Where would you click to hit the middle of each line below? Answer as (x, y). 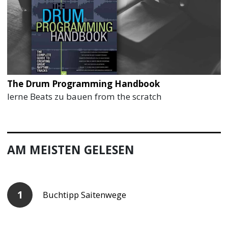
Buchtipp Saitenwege (85, 195)
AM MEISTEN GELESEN (71, 150)
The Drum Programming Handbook (84, 84)
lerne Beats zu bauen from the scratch (85, 96)
